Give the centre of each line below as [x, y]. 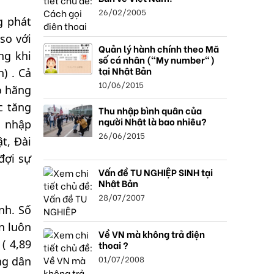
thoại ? [113, 245]
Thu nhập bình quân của [150, 110]
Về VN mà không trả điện [152, 234]
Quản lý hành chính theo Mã [159, 48]
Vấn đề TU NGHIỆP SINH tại [156, 172]
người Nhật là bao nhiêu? [153, 121]
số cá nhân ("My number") [157, 59]
